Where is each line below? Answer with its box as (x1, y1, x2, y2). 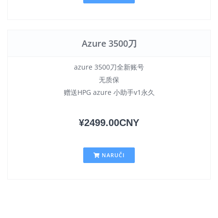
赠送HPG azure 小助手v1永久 (63, 88, 155, 97)
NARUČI (100, 151, 125, 159)
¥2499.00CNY (79, 117, 139, 128)
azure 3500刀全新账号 (74, 62, 144, 72)
